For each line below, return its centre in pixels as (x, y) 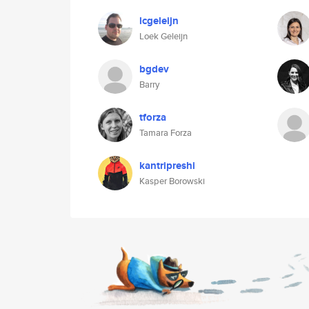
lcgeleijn (159, 21)
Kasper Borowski (172, 181)
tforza (153, 117)
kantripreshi (167, 166)
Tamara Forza (166, 133)
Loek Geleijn (163, 36)
